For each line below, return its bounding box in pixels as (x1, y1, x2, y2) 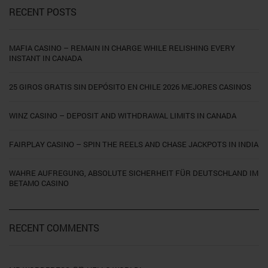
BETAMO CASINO (9, 177, 69, 188)
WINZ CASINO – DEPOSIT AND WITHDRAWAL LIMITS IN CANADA (9, 109, 236, 121)
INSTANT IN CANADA (9, 52, 82, 63)
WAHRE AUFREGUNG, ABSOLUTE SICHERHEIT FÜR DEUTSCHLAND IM (9, 167, 258, 178)
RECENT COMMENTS (9, 221, 99, 234)
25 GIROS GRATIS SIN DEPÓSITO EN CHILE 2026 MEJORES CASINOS (9, 81, 251, 92)
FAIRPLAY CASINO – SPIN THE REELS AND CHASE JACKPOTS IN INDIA (9, 138, 258, 150)
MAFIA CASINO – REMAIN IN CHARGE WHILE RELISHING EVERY (9, 42, 235, 53)
